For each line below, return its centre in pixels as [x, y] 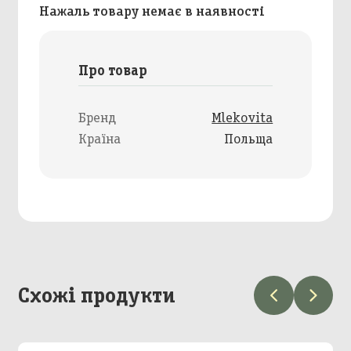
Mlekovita [242, 118]
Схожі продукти [96, 295]
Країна [99, 139]
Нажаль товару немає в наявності [152, 11]
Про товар [112, 71]
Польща [249, 139]
